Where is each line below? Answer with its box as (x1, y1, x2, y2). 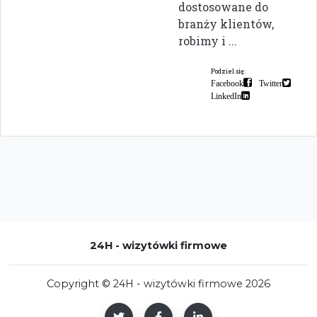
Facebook (211, 78, 243, 87)
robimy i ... (178, 33, 237, 48)
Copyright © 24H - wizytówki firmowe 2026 (47, 277, 270, 290)
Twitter (259, 78, 282, 87)
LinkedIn (211, 91, 241, 100)
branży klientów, (178, 16, 274, 31)
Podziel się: (211, 67, 246, 75)
